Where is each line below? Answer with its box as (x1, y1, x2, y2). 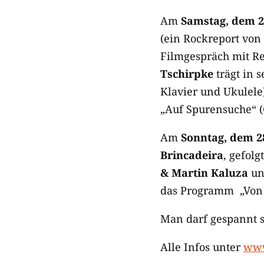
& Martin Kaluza (160, 166, 248, 180)
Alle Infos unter (160, 240, 243, 254)
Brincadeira (160, 148, 223, 162)
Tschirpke (160, 67, 213, 81)
